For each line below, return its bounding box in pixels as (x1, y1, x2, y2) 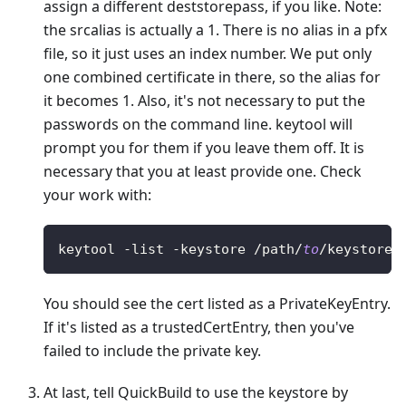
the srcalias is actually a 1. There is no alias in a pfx (43, 20, 387, 41)
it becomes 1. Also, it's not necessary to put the (43, 91, 365, 111)
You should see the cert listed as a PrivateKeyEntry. (43, 294, 391, 314)
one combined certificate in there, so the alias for (43, 67, 381, 88)
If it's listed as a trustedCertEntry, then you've (43, 317, 354, 338)
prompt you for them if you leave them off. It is (43, 138, 364, 159)
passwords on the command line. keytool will (43, 114, 353, 135)
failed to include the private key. (43, 341, 261, 362)
